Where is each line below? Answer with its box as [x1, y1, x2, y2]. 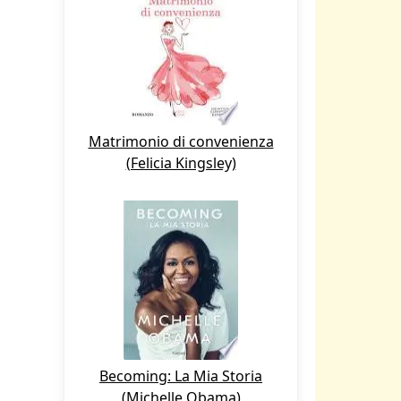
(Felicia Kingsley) [125, 153, 236, 173]
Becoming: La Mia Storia [99, 366, 262, 386]
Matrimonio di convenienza [88, 132, 274, 151]
